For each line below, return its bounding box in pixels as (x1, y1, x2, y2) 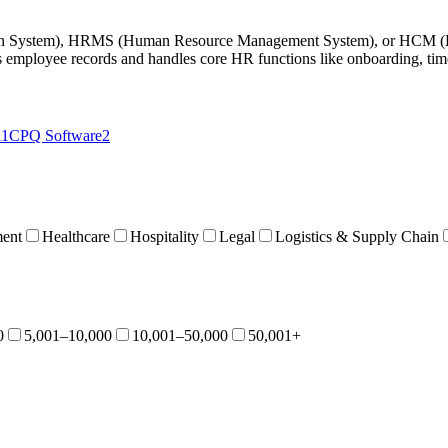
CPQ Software (9, 127, 102, 145)
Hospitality (130, 227, 199, 245)
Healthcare (42, 227, 110, 245)
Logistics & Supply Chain (275, 227, 439, 245)
